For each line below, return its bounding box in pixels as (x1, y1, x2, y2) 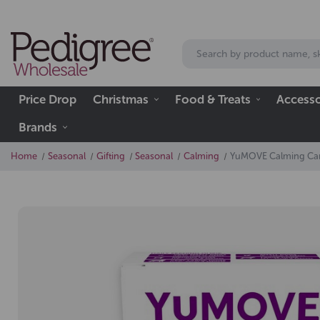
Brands (19, 119, 58, 134)
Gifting (96, 151, 125, 162)
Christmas (93, 91, 149, 106)
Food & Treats (174, 91, 251, 106)
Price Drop (19, 91, 77, 106)
